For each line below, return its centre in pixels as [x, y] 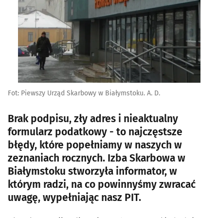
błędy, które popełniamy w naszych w [95, 145]
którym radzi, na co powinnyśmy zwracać [102, 184]
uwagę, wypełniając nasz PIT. [74, 197]
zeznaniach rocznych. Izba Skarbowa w [97, 158]
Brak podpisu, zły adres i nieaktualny [93, 118]
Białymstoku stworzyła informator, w [92, 171]
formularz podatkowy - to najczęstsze [95, 132]
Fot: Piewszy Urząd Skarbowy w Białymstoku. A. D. [84, 93]
